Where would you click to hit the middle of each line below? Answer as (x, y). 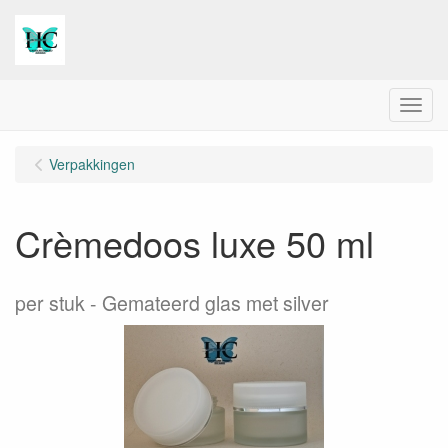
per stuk (50, 303)
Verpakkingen (92, 164)
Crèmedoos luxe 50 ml (194, 242)
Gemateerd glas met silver (215, 303)
